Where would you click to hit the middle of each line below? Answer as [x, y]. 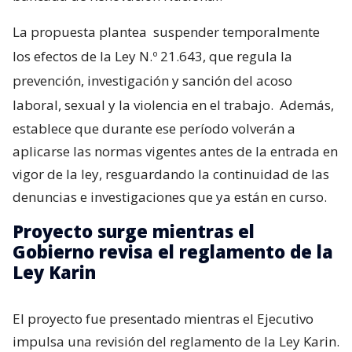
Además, [305, 105]
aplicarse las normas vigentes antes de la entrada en [175, 152]
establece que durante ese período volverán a [154, 129]
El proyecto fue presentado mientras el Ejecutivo [163, 319]
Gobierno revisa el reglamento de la [173, 252]
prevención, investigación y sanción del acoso [152, 81]
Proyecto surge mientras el [134, 231]
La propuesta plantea [81, 32]
